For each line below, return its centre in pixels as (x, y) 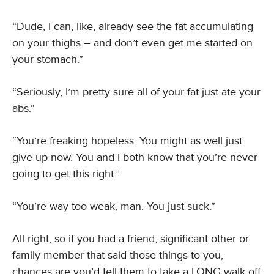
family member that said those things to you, (118, 255)
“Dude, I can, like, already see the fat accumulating (133, 26)
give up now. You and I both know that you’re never (135, 157)
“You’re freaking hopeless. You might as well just (127, 141)
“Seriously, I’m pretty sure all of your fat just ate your (136, 92)
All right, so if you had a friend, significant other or (131, 239)
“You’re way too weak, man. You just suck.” (114, 206)
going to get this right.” (66, 174)
